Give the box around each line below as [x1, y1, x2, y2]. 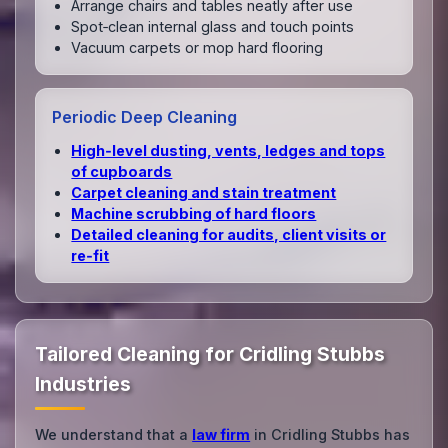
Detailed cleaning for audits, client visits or [71, 225, 387, 243]
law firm [192, 426, 251, 444]
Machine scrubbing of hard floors [71, 204, 317, 222]
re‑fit [71, 246, 110, 264]
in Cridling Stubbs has [250, 426, 411, 444]
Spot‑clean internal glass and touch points [71, 18, 355, 36]
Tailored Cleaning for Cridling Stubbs [35, 342, 386, 367]
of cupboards [71, 162, 173, 180]
